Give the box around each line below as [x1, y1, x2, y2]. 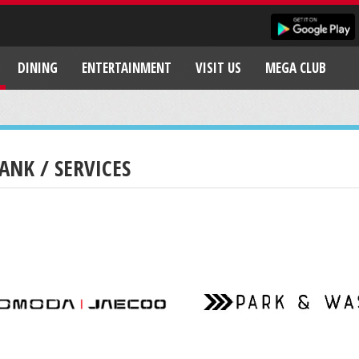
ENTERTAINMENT [82, 58, 171, 78]
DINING [18, 58, 58, 78]
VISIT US [196, 58, 241, 78]
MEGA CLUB [265, 58, 326, 78]
